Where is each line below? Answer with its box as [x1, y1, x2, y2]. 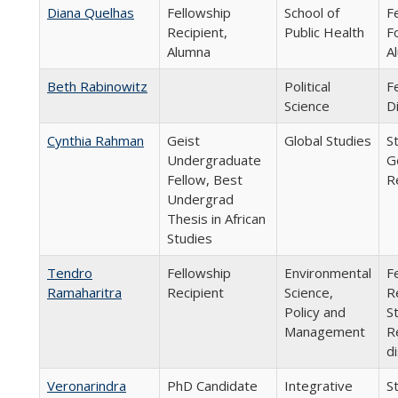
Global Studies [284, 131, 371, 149]
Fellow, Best [167, 171, 243, 188]
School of [284, 4, 339, 21]
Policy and [284, 303, 346, 321]
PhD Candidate [167, 377, 258, 394]
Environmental [284, 264, 371, 282]
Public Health [284, 23, 364, 41]
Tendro [47, 264, 92, 282]
